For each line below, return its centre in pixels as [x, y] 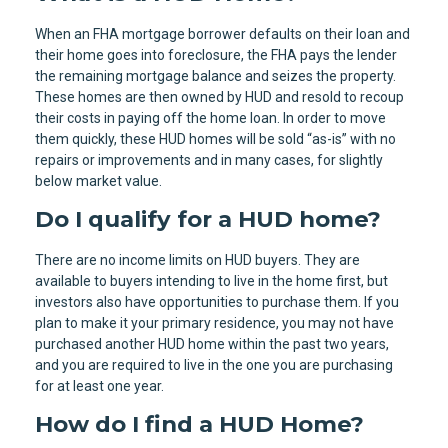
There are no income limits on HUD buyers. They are [197, 259]
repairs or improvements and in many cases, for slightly [209, 160]
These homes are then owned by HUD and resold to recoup [219, 97]
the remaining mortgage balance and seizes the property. [215, 76]
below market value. [98, 181]
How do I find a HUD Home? [199, 423]
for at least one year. [99, 385]
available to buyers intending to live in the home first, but [211, 280]
